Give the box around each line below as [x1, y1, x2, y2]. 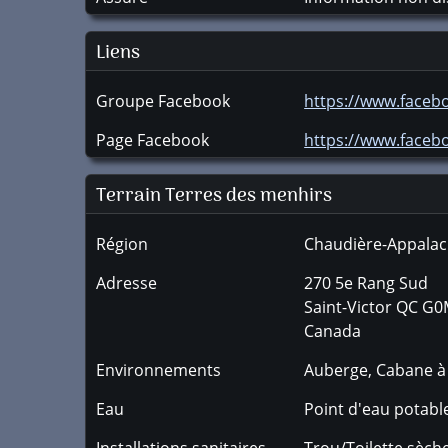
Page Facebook [96, 129, 209, 151]
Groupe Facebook [96, 90, 230, 112]
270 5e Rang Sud [304, 272, 429, 294]
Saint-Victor [304, 296, 393, 318]
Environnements [96, 359, 221, 381]
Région [96, 233, 148, 255]
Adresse [96, 272, 157, 294]
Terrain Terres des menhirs [96, 180, 332, 212]
